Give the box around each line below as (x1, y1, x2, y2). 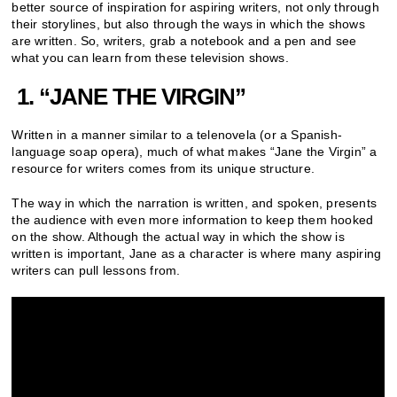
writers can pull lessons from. (12, 262, 181, 277)
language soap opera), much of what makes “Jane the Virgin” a (12, 144, 378, 159)
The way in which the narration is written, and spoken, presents (12, 195, 378, 210)
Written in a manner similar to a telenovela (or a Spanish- (12, 127, 343, 142)
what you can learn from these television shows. (12, 50, 289, 65)
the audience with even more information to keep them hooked (12, 212, 374, 227)
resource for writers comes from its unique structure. (12, 160, 315, 175)
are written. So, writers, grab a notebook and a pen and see (12, 33, 357, 48)
